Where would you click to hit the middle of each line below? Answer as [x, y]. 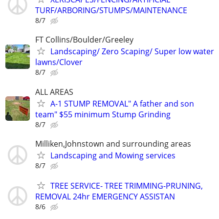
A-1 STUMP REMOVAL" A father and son [122, 103]
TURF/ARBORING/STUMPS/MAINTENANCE [111, 11]
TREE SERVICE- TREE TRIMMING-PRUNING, [127, 186]
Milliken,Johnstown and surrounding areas [113, 143]
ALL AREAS [54, 92]
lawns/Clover [59, 62]
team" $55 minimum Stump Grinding [103, 114]
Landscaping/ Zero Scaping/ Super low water [132, 52]
